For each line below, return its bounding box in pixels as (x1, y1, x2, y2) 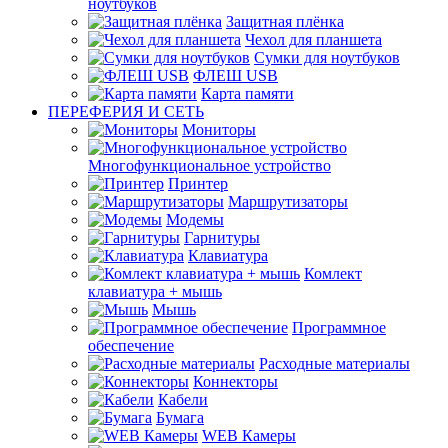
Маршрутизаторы (228, 193, 348, 210)
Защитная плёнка (226, 13, 344, 30)
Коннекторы (193, 373, 278, 390)
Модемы (166, 211, 224, 228)
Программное (292, 319, 386, 336)
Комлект (304, 265, 362, 282)
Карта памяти (201, 85, 294, 102)
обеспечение (88, 337, 174, 354)
